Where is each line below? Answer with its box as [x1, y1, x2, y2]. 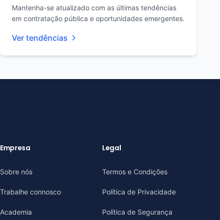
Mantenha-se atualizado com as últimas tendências [12, 3, 176, 12]
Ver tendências [12, 33, 68, 43]
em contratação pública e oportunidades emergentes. [12, 14, 185, 23]
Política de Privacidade [102, 188, 176, 196]
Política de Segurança [102, 208, 172, 216]
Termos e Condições [102, 167, 167, 176]
